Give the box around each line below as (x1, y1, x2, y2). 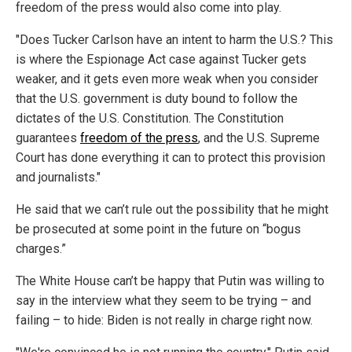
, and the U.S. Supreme (198, 130, 320, 146)
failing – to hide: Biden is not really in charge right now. (16, 313, 313, 328)
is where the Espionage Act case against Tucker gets (16, 52, 306, 68)
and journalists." (16, 170, 101, 185)
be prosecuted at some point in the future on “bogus (16, 222, 301, 237)
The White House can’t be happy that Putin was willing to (16, 273, 324, 289)
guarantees (16, 130, 80, 146)
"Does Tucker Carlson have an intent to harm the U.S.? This (16, 32, 333, 48)
